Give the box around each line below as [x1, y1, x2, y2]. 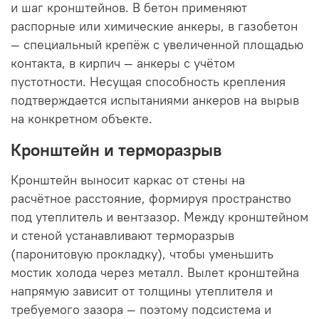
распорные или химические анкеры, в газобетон [11, 18, 298, 34]
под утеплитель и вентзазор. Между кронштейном [11, 209, 308, 225]
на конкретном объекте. [11, 110, 152, 127]
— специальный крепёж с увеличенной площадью [11, 36, 303, 53]
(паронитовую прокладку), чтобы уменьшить [11, 246, 273, 262]
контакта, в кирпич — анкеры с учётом [11, 55, 235, 71]
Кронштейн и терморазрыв [11, 138, 221, 160]
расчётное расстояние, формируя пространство [11, 190, 291, 206]
